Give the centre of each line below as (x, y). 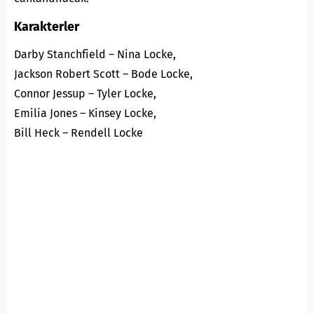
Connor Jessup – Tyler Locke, (85, 93)
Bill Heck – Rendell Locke (78, 132)
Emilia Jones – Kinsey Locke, (85, 113)
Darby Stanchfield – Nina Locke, (95, 54)
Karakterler (47, 26)
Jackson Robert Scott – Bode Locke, (103, 74)
